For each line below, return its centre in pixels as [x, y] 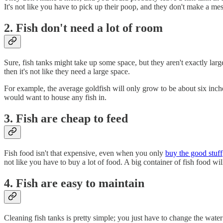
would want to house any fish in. [55, 98]
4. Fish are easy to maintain [74, 183]
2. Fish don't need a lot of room [83, 28]
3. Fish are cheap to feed [66, 118]
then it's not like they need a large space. [68, 72]
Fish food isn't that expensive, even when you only [85, 153]
